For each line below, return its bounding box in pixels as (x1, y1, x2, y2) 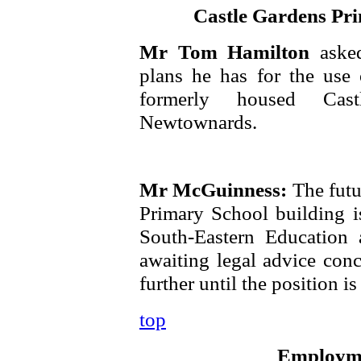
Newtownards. (139, 110, 257, 133)
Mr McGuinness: (139, 178, 293, 201)
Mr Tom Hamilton (139, 40, 320, 63)
